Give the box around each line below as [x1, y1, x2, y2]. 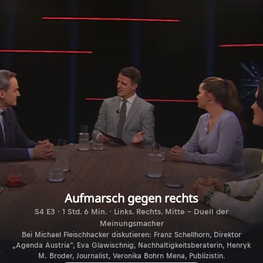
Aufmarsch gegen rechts [65, 190, 198, 206]
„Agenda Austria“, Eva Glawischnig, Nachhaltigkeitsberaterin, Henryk [12, 241, 251, 249]
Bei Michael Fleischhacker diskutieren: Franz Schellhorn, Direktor [22, 230, 241, 239]
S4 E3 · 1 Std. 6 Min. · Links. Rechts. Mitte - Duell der [35, 207, 228, 216]
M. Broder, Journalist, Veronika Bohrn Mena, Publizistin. [38, 251, 225, 260]
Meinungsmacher [99, 218, 164, 228]
